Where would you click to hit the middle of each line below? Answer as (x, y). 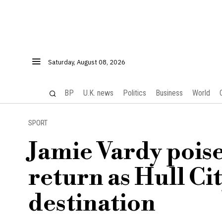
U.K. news (98, 93)
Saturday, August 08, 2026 (87, 62)
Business (169, 93)
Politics (134, 93)
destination (92, 204)
